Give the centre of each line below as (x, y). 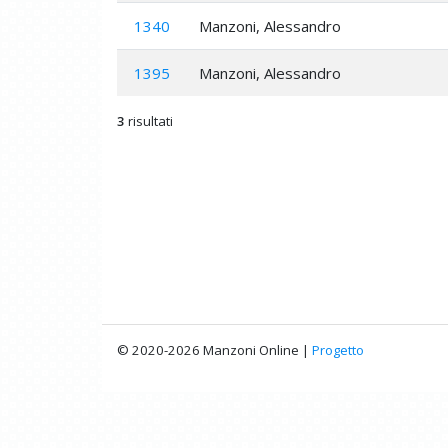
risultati (149, 120)
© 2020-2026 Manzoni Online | (214, 349)
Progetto (338, 349)
